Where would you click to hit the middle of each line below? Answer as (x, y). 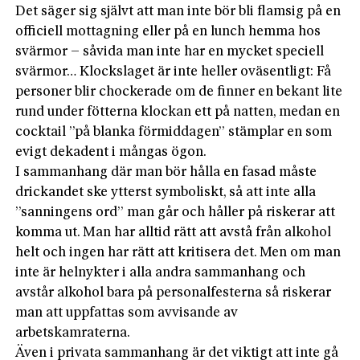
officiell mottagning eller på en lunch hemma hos (168, 32)
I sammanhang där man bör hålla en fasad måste (166, 173)
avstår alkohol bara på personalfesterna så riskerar (174, 293)
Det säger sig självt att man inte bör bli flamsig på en (178, 12)
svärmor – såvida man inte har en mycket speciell (170, 52)
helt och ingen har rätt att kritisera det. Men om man (178, 253)
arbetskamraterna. (73, 333)
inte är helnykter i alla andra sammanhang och (161, 273)
